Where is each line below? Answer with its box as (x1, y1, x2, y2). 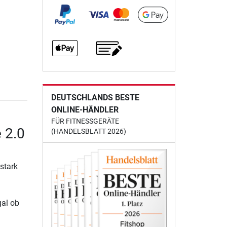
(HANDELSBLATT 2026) (51, 127, 126, 135)
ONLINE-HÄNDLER (51, 104, 119, 115)
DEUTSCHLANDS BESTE (51, 92, 139, 102)
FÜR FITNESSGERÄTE (51, 117, 119, 125)
